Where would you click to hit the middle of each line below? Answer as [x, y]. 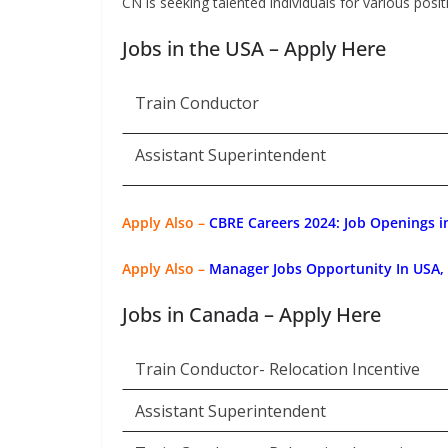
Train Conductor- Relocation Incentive [277, 369]
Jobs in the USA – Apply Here [254, 48]
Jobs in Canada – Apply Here [251, 314]
